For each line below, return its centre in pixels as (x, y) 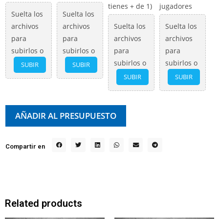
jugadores (176, 6)
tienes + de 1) (130, 6)
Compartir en (25, 147)
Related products (44, 204)
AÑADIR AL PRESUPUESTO (66, 116)
